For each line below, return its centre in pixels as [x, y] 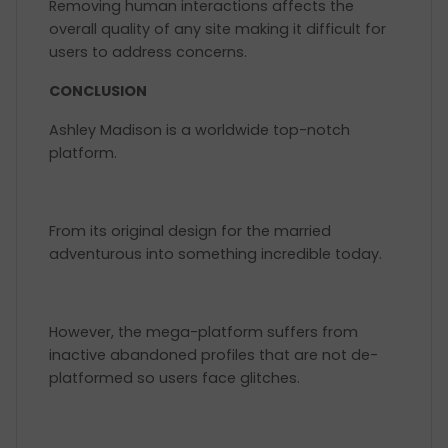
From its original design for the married [190, 231]
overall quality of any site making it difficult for [217, 29]
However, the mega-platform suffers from [203, 332]
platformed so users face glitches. [174, 378]
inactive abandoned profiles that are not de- [213, 355]
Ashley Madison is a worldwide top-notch [199, 130]
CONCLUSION [98, 91]
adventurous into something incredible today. [217, 254]
